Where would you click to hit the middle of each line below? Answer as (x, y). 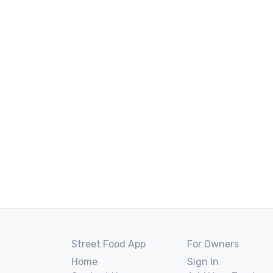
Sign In (203, 261)
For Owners (213, 244)
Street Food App (108, 244)
